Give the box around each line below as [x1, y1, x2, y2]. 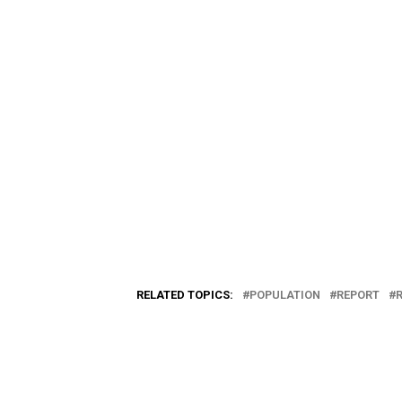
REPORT [336, 288, 380, 302]
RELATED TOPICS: [136, 288, 233, 302]
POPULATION [249, 288, 320, 302]
